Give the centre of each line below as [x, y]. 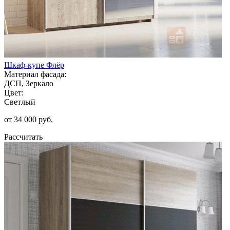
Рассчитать [23, 137]
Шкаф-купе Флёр [34, 65]
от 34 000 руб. [28, 119]
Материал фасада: [35, 74]
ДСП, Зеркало [29, 83]
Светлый [20, 102]
